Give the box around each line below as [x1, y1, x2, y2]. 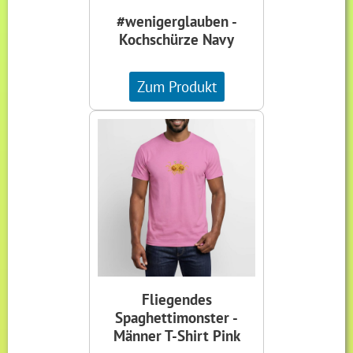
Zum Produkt [136, 76, 217, 97]
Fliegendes [141, 289, 212, 310]
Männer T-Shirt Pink [113, 325, 240, 346]
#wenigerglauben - [116, 11, 237, 32]
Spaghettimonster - [115, 307, 238, 328]
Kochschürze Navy [119, 29, 234, 50]
